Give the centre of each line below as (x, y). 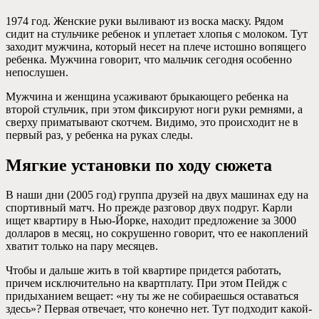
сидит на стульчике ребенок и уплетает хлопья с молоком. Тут (157, 33)
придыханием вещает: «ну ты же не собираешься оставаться (152, 296)
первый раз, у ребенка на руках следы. (99, 135)
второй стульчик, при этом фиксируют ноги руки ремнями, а (154, 109)
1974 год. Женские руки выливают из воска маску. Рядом (145, 21)
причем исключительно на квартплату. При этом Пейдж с (146, 283)
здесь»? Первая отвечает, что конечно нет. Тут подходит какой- (159, 309)
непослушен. (37, 72)
